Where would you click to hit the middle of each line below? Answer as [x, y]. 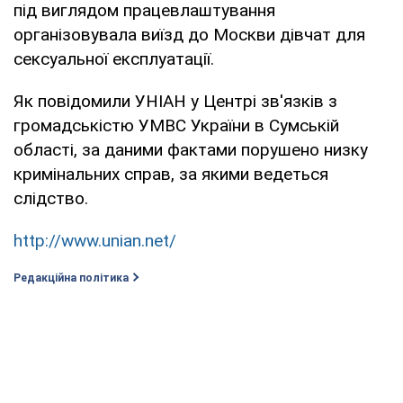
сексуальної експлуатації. [114, 58]
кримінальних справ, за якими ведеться [171, 174]
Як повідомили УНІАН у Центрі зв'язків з [175, 101]
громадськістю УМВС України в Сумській [176, 125]
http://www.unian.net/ [95, 240]
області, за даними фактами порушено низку [191, 149]
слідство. [51, 198]
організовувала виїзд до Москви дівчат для [189, 34]
